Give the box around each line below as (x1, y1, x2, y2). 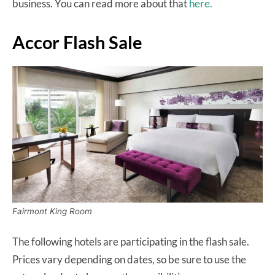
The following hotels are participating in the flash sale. (12, 235, 249, 249)
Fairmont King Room (12, 206, 92, 217)
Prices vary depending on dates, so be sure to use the (12, 253, 246, 266)
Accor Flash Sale (12, 31, 142, 53)
